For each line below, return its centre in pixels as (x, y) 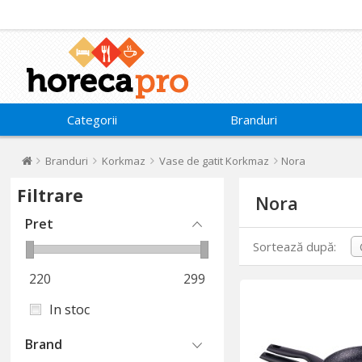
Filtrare (51, 196)
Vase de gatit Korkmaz (215, 161)
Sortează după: (295, 247)
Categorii (93, 120)
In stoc (70, 309)
